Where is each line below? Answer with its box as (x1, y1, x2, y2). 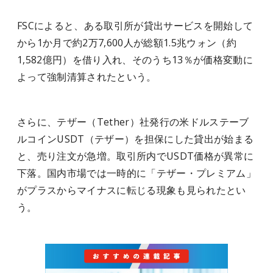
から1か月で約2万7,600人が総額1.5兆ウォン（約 (17, 36, 236, 49)
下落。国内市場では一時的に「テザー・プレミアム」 (17, 166, 256, 180)
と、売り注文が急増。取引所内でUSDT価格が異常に (17, 149, 254, 163)
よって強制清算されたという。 (17, 70, 157, 83)
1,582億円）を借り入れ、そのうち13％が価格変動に (17, 53, 253, 66)
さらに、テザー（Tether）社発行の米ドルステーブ (17, 115, 249, 129)
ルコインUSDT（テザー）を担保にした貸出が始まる (17, 132, 254, 146)
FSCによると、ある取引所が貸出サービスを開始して (17, 19, 253, 32)
